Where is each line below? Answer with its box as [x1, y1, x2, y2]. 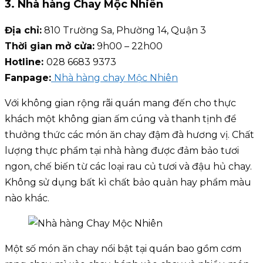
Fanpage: [5, 72, 51, 84]
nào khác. [5, 193, 49, 204]
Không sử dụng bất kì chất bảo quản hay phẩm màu [5, 177, 251, 188]
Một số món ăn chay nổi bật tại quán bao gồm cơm [5, 243, 241, 255]
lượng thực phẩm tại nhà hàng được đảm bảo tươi [5, 145, 239, 157]
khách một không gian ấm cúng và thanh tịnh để [5, 113, 237, 125]
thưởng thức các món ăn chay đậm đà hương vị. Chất [5, 129, 254, 141]
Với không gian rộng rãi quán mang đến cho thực [5, 97, 236, 109]
